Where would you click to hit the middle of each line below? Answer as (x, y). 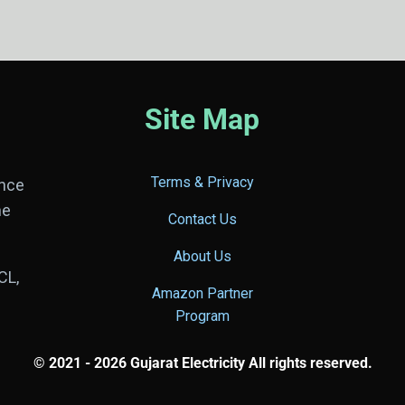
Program (202, 316)
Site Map (202, 119)
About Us (202, 256)
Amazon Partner (202, 293)
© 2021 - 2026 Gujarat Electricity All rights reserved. (202, 363)
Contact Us (202, 219)
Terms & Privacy (202, 182)
